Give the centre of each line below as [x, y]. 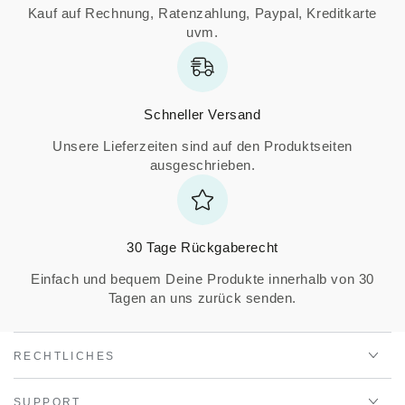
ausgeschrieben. [202, 165]
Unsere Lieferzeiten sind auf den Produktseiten [202, 146]
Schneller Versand [202, 115]
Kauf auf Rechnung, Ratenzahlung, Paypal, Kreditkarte [202, 14]
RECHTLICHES [65, 357]
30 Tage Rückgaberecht [202, 248]
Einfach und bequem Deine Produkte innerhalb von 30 [202, 279]
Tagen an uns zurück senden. [202, 298]
